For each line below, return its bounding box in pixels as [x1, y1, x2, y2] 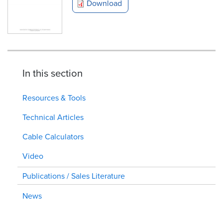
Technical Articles [22, 111, 84, 122]
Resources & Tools [22, 92, 86, 103]
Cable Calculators [22, 130, 84, 142]
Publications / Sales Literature [22, 170, 125, 181]
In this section [22, 65, 83, 80]
